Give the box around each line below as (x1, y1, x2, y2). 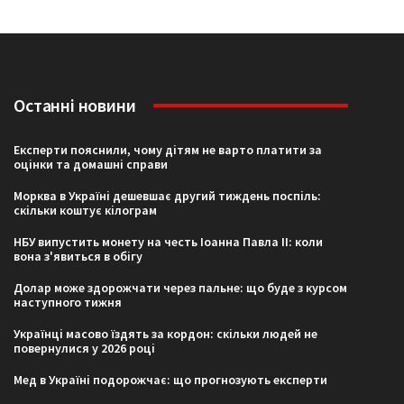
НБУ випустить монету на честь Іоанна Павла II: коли (14, 234, 324, 251)
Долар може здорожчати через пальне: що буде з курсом (14, 280, 348, 297)
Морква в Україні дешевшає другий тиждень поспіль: (14, 188, 322, 205)
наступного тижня (14, 294, 123, 311)
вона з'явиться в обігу (14, 248, 143, 265)
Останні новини (14, 94, 136, 117)
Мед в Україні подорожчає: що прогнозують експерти (14, 372, 328, 389)
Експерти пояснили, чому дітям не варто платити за (14, 142, 323, 159)
